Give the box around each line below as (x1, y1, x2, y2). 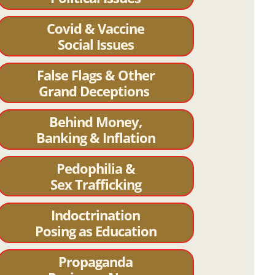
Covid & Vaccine (47, 19, 145, 38)
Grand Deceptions (39, 82, 153, 101)
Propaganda (58, 252, 133, 271)
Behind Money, (49, 112, 142, 131)
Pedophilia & (56, 159, 135, 178)
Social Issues (57, 35, 134, 54)
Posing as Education (34, 222, 157, 241)
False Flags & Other (36, 66, 155, 85)
